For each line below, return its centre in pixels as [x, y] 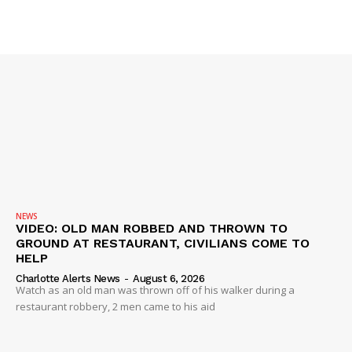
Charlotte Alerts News [68, 279]
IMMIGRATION [60, 12]
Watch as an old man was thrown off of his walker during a [155, 290]
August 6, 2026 [169, 279]
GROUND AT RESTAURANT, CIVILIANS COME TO [163, 244]
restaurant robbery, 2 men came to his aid [115, 307]
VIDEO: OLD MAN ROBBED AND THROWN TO [152, 229]
